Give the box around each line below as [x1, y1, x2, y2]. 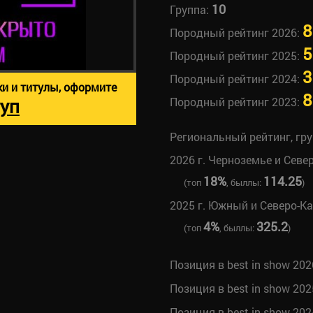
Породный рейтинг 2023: [169, 94, 303, 109]
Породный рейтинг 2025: [169, 48, 303, 63]
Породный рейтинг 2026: [169, 25, 303, 40]
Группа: [169, 2, 212, 17]
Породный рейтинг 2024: [169, 71, 303, 86]
